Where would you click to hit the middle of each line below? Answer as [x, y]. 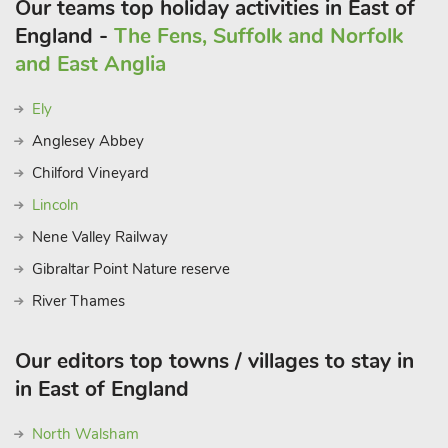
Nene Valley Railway [100, 237]
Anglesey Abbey [88, 141]
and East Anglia [90, 64]
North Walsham [85, 434]
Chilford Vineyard [90, 173]
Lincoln [55, 205]
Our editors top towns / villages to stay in [214, 361]
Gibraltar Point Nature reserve [131, 269]
